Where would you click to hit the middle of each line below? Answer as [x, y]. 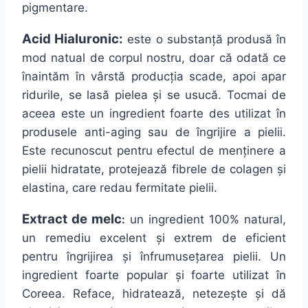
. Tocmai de [252, 95]
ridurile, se [54, 95]
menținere [247, 151]
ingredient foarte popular [99, 275]
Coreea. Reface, [72, 294]
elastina [44, 188]
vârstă [108, 77]
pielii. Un [255, 257]
